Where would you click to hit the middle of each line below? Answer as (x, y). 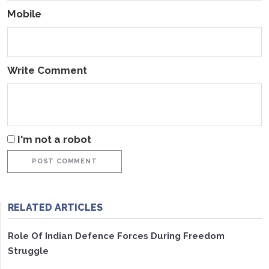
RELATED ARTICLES (55, 208)
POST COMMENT (65, 162)
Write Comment (47, 71)
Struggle (28, 251)
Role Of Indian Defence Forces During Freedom (116, 236)
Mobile (24, 14)
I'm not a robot (54, 140)
